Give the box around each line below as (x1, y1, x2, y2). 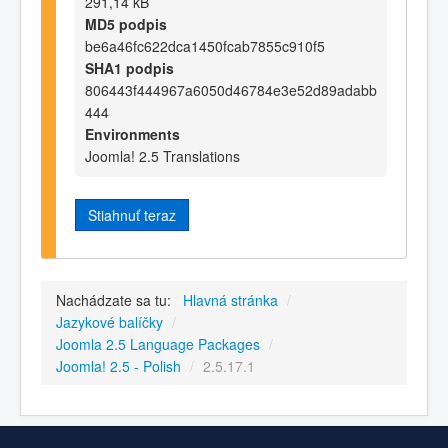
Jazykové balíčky (56, 312, 163, 333)
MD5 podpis (85, 13, 167, 34)
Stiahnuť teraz (88, 204, 176, 225)
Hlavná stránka (183, 290, 278, 311)
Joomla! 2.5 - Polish (56, 356, 181, 377)
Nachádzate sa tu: (56, 290, 179, 311)
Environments (85, 123, 180, 144)
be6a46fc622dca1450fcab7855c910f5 (85, 35, 325, 56)
